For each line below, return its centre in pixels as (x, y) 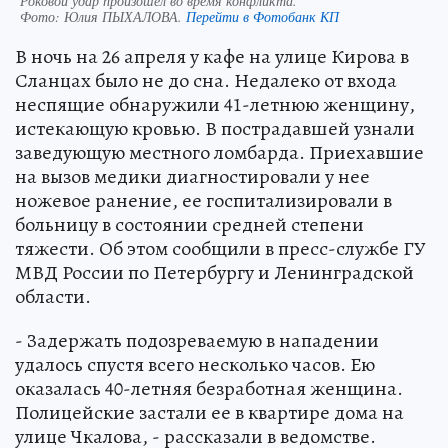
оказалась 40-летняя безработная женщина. (209, 389)
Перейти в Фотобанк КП (262, 17)
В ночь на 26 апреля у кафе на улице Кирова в (212, 57)
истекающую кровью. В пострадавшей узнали (215, 129)
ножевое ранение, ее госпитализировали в (203, 201)
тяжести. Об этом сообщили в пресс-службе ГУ (220, 249)
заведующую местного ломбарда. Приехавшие (219, 153)
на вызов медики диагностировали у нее (192, 177)
